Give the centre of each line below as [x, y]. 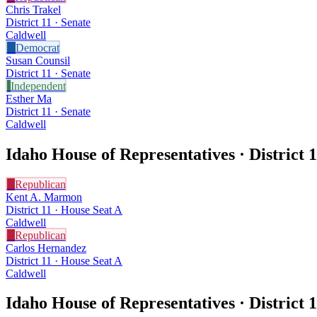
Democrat [37, 47]
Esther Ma [29, 98]
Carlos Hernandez [46, 248]
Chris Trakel [33, 9]
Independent [38, 86]
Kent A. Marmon [44, 197]
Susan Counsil [38, 60]
